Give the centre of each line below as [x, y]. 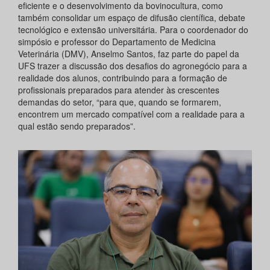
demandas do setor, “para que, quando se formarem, [120, 102]
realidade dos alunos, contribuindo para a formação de [123, 78]
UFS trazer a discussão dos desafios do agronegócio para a [133, 66]
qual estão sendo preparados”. [77, 126]
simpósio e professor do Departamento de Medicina [117, 42]
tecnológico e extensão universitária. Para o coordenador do [133, 30]
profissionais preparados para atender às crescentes [119, 90]
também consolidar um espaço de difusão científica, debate [132, 18]
